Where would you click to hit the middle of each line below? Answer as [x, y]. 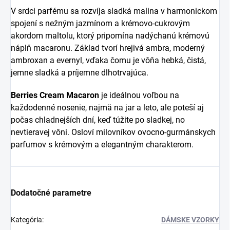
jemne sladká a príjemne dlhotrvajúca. [80, 72]
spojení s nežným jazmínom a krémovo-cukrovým [100, 23]
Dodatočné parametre [51, 193]
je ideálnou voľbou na [139, 95]
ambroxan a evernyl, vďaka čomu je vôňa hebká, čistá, [108, 60]
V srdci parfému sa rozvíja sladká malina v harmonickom [114, 11]
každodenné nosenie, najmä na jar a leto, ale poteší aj [107, 107]
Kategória [26, 219]
